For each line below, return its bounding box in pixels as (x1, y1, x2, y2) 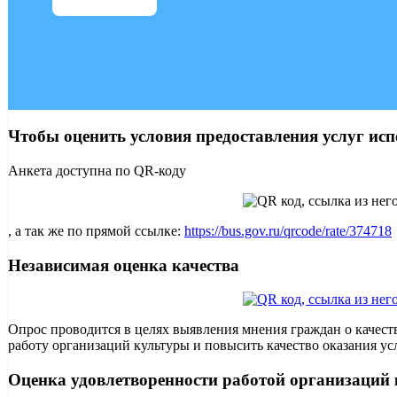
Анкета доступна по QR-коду (8, 162, 186, 178)
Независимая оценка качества (8, 255, 239, 275)
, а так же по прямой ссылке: (8, 222, 184, 238)
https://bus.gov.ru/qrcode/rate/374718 (184, 222, 392, 238)
